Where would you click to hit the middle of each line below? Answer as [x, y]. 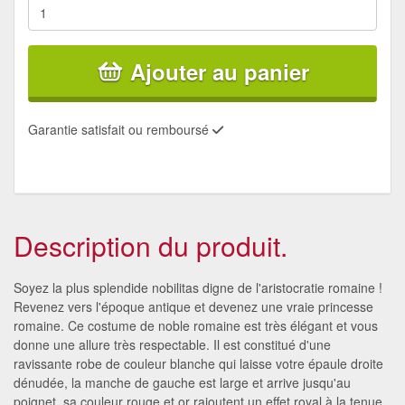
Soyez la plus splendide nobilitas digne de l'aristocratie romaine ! [198, 287]
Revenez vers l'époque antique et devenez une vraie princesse [193, 306]
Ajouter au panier [220, 71]
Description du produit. [151, 245]
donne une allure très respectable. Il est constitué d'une [172, 344]
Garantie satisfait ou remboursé [120, 129]
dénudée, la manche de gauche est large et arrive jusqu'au [182, 382]
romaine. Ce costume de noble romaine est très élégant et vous [196, 325]
